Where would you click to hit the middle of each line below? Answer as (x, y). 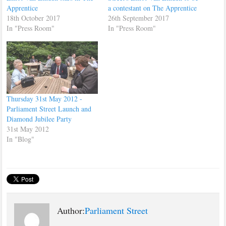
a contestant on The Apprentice (152, 8)
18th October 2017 (34, 18)
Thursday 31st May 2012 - (45, 98)
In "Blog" (21, 139)
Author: (71, 210)
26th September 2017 (138, 18)
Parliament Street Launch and (49, 108)
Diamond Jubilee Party (39, 119)
